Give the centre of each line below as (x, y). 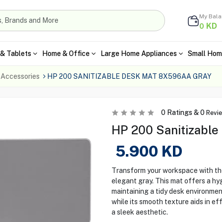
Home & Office (66, 53)
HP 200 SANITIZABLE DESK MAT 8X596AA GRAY (129, 76)
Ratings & (183, 112)
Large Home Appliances (139, 53)
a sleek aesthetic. (139, 212)
